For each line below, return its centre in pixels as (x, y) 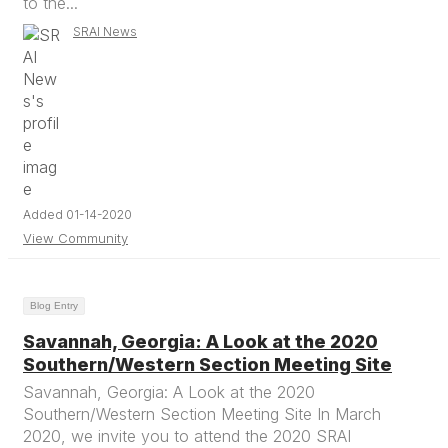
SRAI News (105, 31)
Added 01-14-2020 (77, 214)
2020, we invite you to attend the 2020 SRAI (187, 436)
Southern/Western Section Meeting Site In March (202, 414)
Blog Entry (54, 305)
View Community (75, 238)
